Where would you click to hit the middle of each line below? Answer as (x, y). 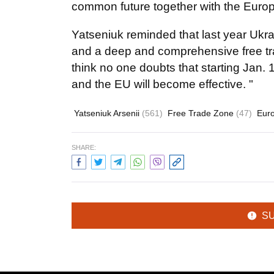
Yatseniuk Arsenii (108, 113)
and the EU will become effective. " (162, 84)
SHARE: (84, 147)
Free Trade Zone (202, 113)
